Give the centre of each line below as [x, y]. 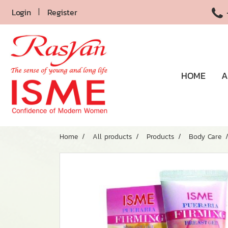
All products [112, 137]
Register [62, 12]
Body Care [205, 137]
